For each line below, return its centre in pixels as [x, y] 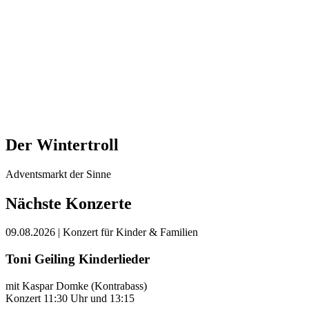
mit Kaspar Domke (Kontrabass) [76, 286]
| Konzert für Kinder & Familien [128, 232]
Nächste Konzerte [69, 203]
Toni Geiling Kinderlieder [78, 259]
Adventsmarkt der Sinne [58, 174]
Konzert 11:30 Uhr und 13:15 [70, 298]
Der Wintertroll [62, 144]
